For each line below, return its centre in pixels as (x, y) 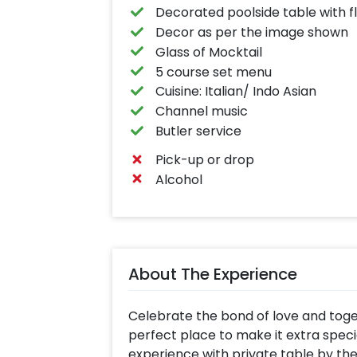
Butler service (199, 131)
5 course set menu (214, 72)
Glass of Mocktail (209, 52)
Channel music (202, 112)
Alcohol (179, 179)
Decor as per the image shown (252, 32)
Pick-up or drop (205, 159)
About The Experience (212, 274)
